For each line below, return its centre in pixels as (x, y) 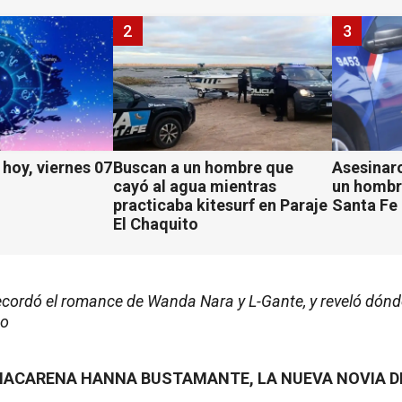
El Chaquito (155, 224)
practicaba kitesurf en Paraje (220, 205)
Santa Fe (365, 205)
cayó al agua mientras (194, 187)
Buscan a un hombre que (203, 168)
